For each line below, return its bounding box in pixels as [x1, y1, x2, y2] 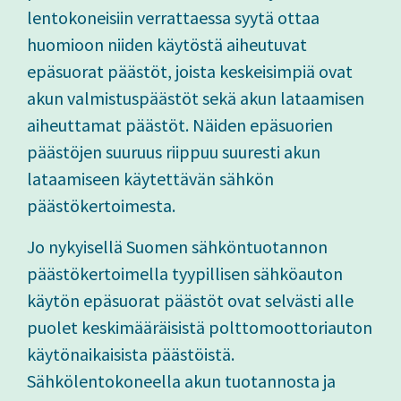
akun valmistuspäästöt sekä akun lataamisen [27, 87, 364, 110]
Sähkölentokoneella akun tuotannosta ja [27, 370, 336, 393]
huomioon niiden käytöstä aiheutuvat [27, 33, 307, 56]
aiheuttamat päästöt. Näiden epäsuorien [27, 114, 333, 137]
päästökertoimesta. [27, 194, 175, 218]
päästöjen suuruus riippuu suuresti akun [27, 141, 320, 164]
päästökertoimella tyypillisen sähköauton [27, 262, 343, 286]
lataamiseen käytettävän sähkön [27, 167, 274, 191]
